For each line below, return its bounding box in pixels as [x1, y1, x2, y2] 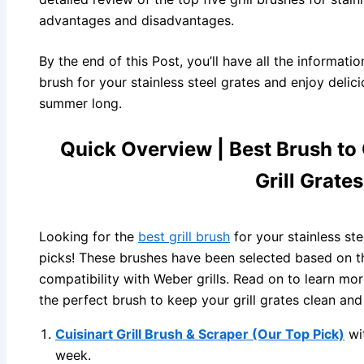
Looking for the [39, 228, 138, 245]
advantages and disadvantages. [39, 12, 234, 29]
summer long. [39, 95, 122, 112]
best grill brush [138, 228, 230, 245]
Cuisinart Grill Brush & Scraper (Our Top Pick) [55, 326, 344, 343]
